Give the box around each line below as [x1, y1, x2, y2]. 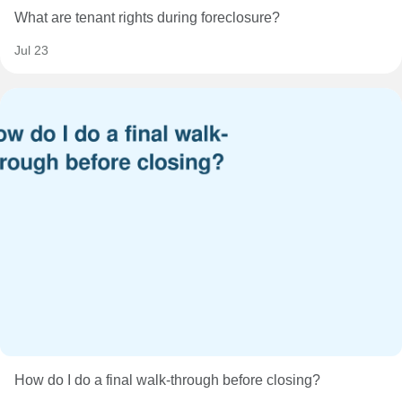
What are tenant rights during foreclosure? [14, 10, 280, 26]
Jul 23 [14, 43, 48, 58]
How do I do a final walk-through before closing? [14, 372, 320, 389]
